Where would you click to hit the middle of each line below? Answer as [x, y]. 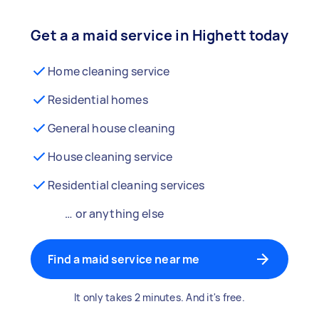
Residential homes [98, 100]
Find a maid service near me [124, 259]
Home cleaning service [109, 71]
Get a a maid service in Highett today [159, 35]
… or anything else [114, 214]
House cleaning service [110, 157]
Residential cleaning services [126, 185]
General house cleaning [112, 128]
